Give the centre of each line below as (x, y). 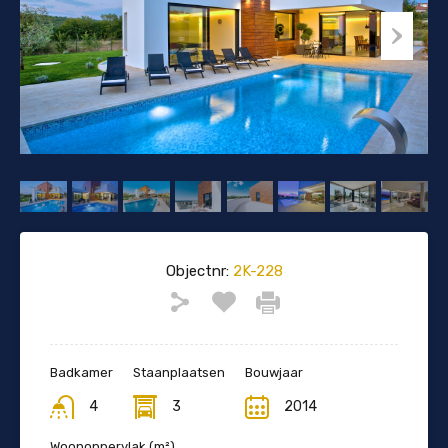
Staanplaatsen (179, 372)
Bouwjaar (274, 372)
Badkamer (81, 372)
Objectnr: (197, 270)
